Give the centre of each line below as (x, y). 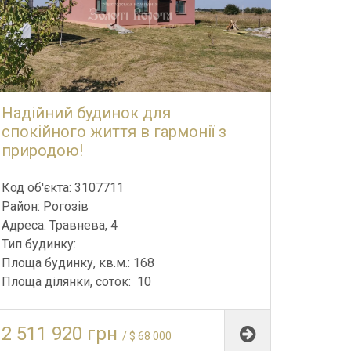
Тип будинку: (40, 244)
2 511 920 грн (62, 333)
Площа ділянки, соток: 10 (76, 281)
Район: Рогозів (45, 206)
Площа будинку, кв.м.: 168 (78, 262)
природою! (42, 150)
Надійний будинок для (86, 112)
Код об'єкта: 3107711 (63, 187)
